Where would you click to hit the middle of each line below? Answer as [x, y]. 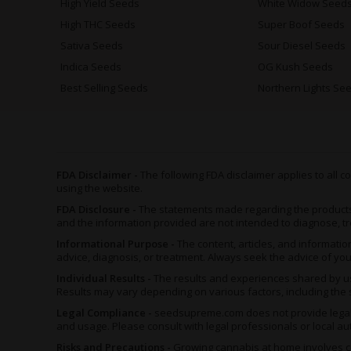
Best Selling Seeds [104, 88]
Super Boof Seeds [302, 25]
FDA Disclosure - [98, 210]
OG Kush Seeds [296, 67]
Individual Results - [105, 279]
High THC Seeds [98, 25]
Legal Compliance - [105, 313]
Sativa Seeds [92, 46]
